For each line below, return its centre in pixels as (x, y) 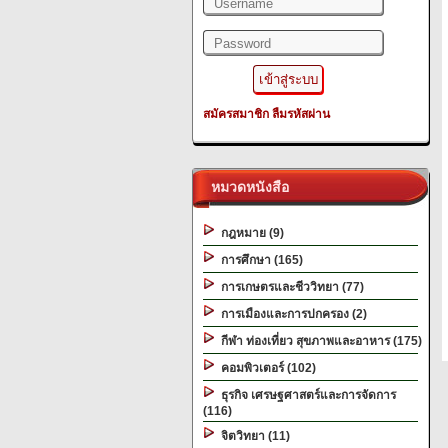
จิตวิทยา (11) (252, 436)
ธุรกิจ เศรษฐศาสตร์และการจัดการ (305, 395)
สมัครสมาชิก (236, 114)
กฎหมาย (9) (249, 233)
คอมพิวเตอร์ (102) (265, 368)
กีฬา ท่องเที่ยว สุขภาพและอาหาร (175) (318, 341)
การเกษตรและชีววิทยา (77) (289, 287)
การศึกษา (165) (259, 260)
